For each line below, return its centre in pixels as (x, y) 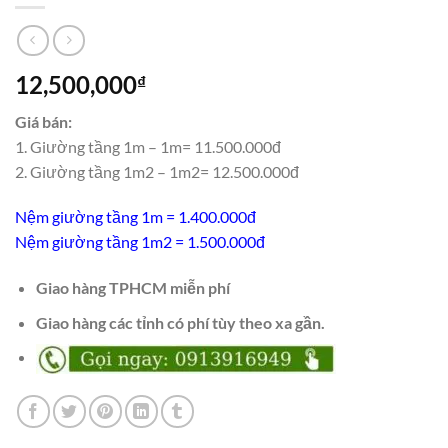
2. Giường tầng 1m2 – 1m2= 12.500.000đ (157, 171)
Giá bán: (43, 121)
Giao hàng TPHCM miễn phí (132, 288)
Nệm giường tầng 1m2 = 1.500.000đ (140, 242)
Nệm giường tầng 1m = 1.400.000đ (135, 217)
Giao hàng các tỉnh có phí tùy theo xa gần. (180, 322)
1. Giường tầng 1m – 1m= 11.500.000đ (148, 146)
